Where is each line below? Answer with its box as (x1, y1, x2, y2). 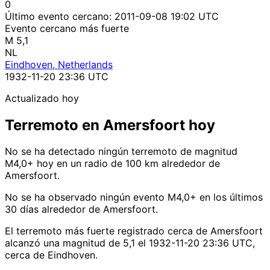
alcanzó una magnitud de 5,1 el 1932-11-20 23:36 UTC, (5, 237, 255, 250)
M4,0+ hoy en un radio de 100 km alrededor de (5, 157, 220, 170)
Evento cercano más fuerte (5, 22, 129, 34)
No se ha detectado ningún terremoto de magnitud (5, 145, 237, 158)
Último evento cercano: (5, 10, 115, 22)
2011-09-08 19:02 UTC (115, 10, 219, 22)
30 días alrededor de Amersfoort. (5, 203, 158, 216)
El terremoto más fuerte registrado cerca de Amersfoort (5, 225, 263, 237)
